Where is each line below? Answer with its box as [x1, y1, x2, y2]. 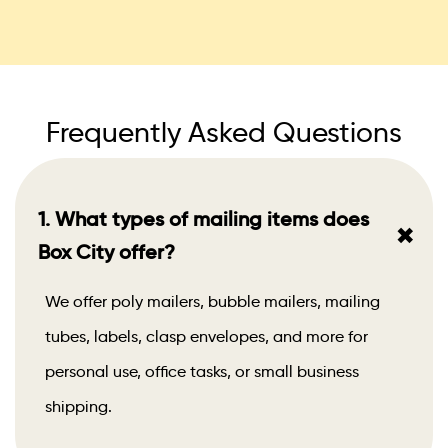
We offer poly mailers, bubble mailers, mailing [45, 292, 380, 312]
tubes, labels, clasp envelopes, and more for [45, 327, 368, 347]
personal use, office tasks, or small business [45, 362, 359, 382]
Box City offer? [38, 240, 175, 265]
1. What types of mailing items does [38, 207, 369, 232]
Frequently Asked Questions [46, 115, 402, 150]
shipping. [45, 397, 112, 417]
